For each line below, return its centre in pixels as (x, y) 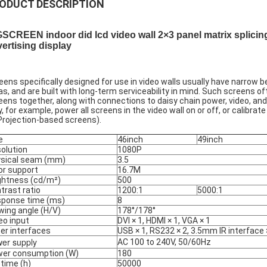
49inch (210, 139)
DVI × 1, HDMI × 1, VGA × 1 (164, 221)
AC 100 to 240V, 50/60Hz (164, 242)
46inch (130, 139)
